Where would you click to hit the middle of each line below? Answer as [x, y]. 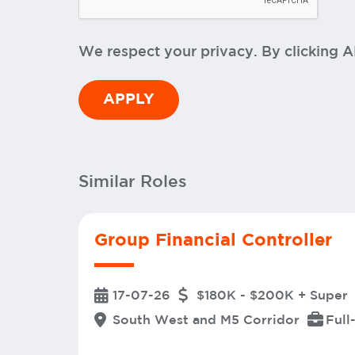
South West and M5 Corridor [206, 321]
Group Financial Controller [213, 240]
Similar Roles [133, 182]
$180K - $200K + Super [272, 296]
